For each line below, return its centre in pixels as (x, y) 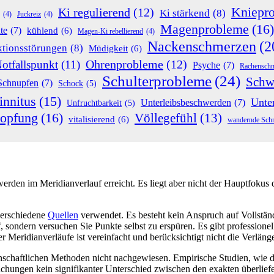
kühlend (43, 30)
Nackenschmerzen (202, 46)
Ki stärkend (185, 13)
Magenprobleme (205, 29)
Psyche (206, 65)
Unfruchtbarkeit (94, 103)
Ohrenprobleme (124, 64)
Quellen (63, 215)
